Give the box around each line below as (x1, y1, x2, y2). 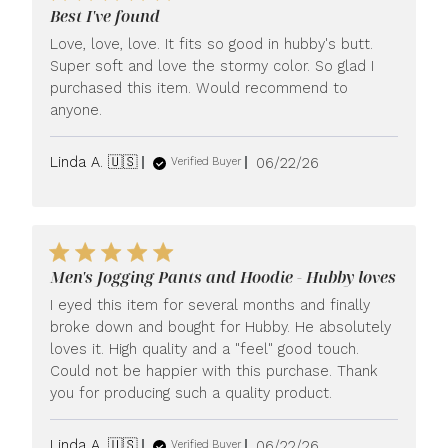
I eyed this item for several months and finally (50, 295, 371, 314)
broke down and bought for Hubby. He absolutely (50, 317, 392, 336)
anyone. (50, 100, 103, 119)
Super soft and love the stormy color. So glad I (50, 56, 375, 75)
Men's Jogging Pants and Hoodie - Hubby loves (50, 265, 397, 288)
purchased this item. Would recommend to (50, 78, 349, 97)
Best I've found (50, 4, 161, 27)
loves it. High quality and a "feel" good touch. (50, 339, 360, 358)
